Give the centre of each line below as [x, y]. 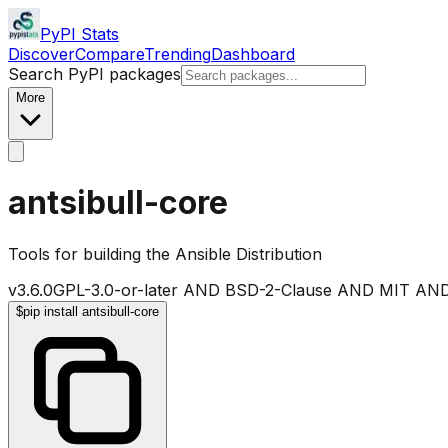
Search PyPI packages [94, 74]
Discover [41, 54]
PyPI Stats [79, 34]
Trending [177, 54]
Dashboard [253, 54]
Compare [109, 54]
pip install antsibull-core [91, 311]
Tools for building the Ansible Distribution [165, 253]
